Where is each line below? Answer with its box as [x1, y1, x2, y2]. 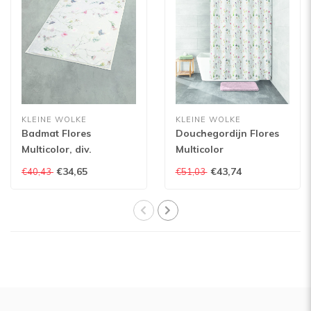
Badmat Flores [22, 126, 91, 140]
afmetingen [22, 158, 76, 171]
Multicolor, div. [22, 142, 92, 155]
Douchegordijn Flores [175, 126, 279, 140]
